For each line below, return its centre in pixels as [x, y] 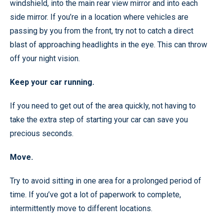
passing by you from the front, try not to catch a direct [102, 31]
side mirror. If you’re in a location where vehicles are [99, 17]
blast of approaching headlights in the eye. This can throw [109, 45]
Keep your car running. [52, 82]
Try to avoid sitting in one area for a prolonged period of [106, 181]
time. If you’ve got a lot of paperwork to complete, [95, 195]
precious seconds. [42, 133]
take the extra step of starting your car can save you [99, 120]
